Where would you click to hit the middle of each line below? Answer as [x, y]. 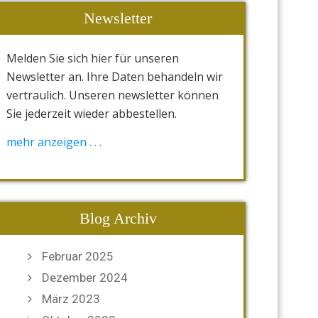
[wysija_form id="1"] [59, 132]
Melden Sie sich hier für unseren [93, 58]
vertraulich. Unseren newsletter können [113, 95]
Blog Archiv [118, 218]
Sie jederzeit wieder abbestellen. [92, 114]
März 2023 [71, 299]
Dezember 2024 [85, 278]
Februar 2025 [78, 256]
